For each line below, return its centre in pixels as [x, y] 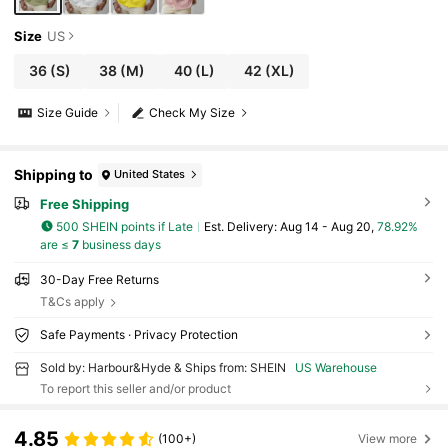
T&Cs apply [72, 302]
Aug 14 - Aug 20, [328, 226]
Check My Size [192, 113]
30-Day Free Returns [99, 280]
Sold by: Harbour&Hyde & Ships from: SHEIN [162, 367]
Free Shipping [84, 203]
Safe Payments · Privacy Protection [138, 334]
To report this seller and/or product [135, 388]
